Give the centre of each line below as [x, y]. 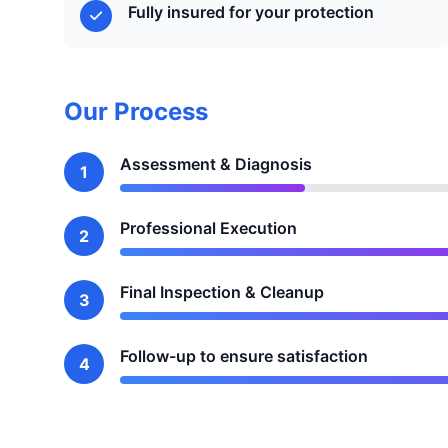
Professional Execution [208, 228]
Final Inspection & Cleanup [222, 292]
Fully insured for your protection [251, 12]
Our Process [136, 111]
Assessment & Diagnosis [216, 164]
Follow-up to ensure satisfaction [244, 356]
